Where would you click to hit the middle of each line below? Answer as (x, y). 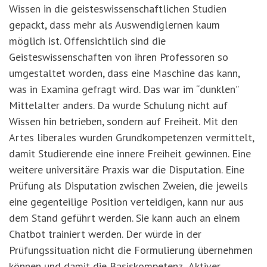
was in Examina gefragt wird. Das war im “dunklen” (124, 89)
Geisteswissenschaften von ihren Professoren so (119, 57)
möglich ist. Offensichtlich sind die (87, 41)
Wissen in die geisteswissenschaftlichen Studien (118, 9)
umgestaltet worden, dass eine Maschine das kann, (124, 73)
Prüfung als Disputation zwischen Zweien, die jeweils (128, 186)
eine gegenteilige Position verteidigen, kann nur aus (126, 202)
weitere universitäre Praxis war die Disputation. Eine (127, 170)
